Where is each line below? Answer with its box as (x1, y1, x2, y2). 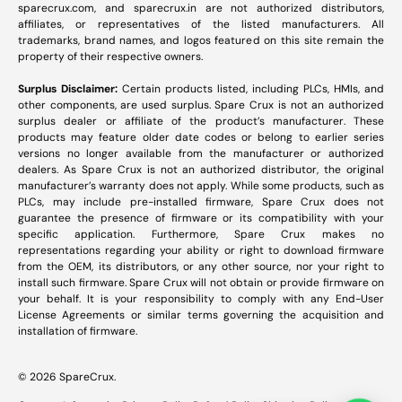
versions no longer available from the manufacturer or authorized (18, 145, 384, 161)
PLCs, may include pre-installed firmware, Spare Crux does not (18, 194, 384, 209)
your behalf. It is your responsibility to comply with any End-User (18, 291, 384, 306)
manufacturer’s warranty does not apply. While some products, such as (18, 178, 384, 193)
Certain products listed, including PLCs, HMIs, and (122, 81, 384, 96)
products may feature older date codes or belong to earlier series (18, 129, 384, 144)
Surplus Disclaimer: (18, 81, 122, 96)
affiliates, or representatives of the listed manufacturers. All (18, 16, 384, 31)
